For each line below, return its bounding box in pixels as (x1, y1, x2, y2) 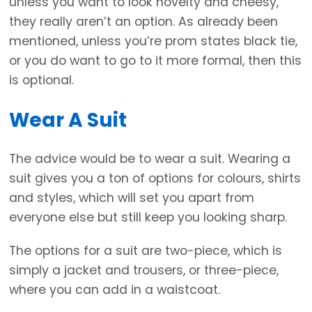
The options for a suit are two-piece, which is (9, 242, 282, 260)
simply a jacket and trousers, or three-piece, (9, 262, 279, 279)
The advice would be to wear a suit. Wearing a (9, 150, 290, 168)
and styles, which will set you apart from (9, 189, 254, 207)
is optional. (9, 71, 74, 88)
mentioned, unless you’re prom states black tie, (9, 32, 297, 49)
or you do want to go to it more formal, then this (9, 52, 302, 69)
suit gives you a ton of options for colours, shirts (9, 170, 301, 187)
